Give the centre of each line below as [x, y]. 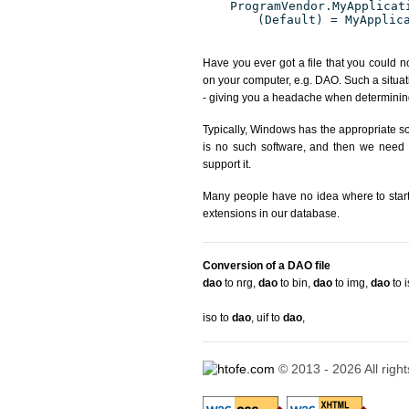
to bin [293, 283]
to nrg [237, 283]
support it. [227, 164]
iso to [217, 318]
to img [349, 283]
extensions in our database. [271, 214]
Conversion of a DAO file [267, 266]
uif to [270, 318]
